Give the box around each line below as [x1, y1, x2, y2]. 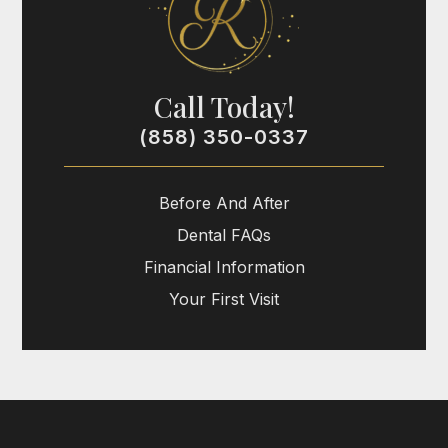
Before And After [158, 192, 290, 213]
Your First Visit [169, 288, 279, 309]
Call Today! [153, 87, 295, 125]
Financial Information [143, 256, 305, 277]
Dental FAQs [177, 224, 271, 245]
